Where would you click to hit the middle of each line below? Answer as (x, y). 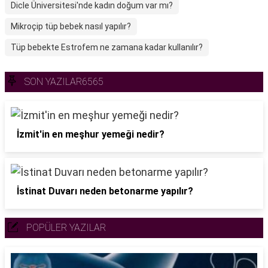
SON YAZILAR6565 (64, 82)
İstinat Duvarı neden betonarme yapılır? (105, 191)
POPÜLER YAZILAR (66, 228)
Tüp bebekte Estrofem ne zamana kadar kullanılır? (107, 47)
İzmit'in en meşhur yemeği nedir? (91, 134)
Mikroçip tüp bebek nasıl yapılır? (71, 26)
